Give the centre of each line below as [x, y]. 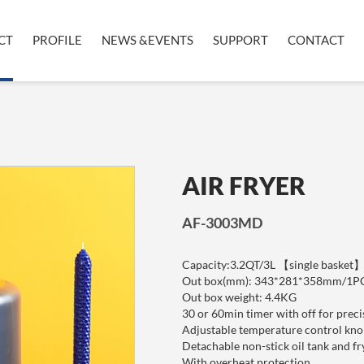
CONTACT [316, 40]
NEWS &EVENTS [147, 40]
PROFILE [57, 40]
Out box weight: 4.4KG [240, 297]
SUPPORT [240, 40]
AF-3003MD [222, 223]
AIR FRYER [244, 185]
